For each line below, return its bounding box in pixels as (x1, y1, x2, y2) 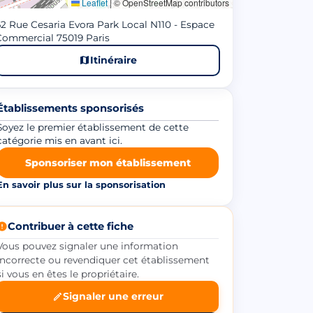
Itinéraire (89, 53, 137, 66)
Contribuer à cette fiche (8, 219, 133, 233)
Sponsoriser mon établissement (24, 156, 191, 169)
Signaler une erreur (62, 289, 163, 303)
